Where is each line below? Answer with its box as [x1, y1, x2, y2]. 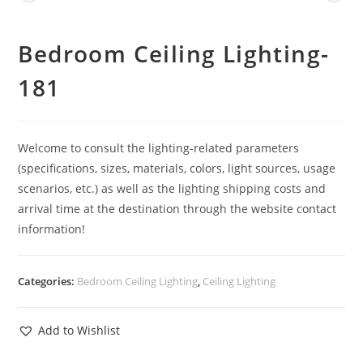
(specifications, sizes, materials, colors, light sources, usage [18, 160, 336, 176]
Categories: [18, 273, 78, 288]
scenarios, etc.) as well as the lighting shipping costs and [18, 180, 327, 196]
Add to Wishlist [38, 322, 121, 338]
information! [18, 220, 86, 237]
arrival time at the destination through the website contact [18, 200, 337, 216]
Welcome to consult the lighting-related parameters [18, 139, 300, 156]
